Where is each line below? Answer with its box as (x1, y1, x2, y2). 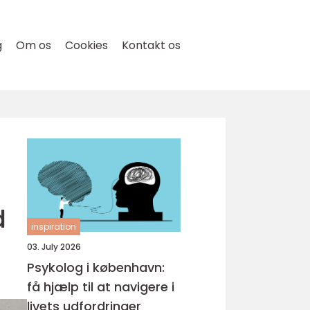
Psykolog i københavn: (27, 259, 165, 276)
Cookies (65, 37, 108, 53)
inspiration (31, 221, 76, 232)
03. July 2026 (27, 241, 81, 253)
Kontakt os (122, 37, 181, 53)
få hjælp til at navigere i (27, 278, 174, 295)
